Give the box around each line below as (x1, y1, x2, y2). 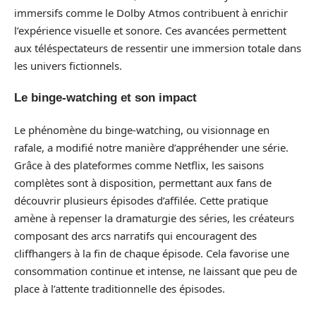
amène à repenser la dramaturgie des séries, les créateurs (14, 210, 294, 225)
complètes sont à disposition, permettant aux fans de (14, 175, 272, 190)
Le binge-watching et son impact (14, 91, 197, 104)
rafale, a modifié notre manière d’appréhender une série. (14, 140, 288, 154)
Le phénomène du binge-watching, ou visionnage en (14, 122, 269, 137)
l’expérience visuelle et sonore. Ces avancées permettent (14, 23, 286, 37)
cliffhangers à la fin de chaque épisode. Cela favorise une (14, 245, 289, 260)
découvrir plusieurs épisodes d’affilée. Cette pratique (14, 193, 268, 207)
